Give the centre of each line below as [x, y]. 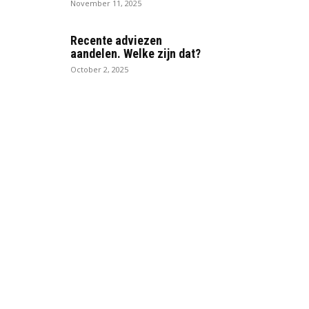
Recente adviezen [116, 41]
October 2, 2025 [99, 70]
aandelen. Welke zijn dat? [136, 54]
